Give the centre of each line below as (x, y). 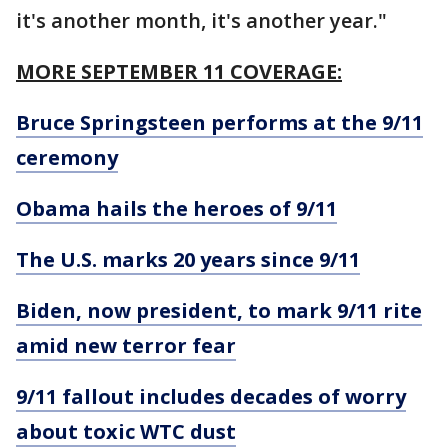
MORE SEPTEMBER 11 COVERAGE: (179, 72)
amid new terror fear (126, 346)
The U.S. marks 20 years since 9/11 (188, 260)
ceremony (67, 158)
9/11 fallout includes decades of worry (211, 397)
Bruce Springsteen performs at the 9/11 (219, 123)
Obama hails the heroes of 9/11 (176, 209)
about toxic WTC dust (126, 432)
